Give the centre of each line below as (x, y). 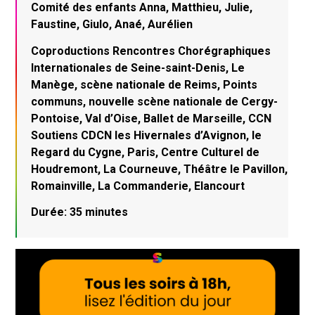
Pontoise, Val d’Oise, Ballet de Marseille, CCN (152, 118)
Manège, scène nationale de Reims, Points (144, 84)
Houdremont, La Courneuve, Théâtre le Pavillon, (160, 169)
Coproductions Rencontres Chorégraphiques (151, 51)
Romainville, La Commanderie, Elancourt (138, 186)
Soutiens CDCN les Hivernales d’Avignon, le (147, 135)
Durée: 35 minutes (80, 212)
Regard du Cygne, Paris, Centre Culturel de (146, 152)
